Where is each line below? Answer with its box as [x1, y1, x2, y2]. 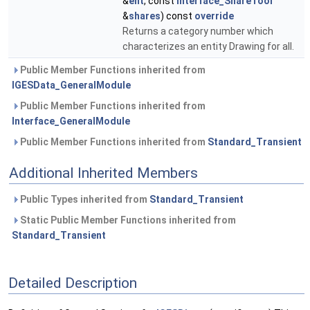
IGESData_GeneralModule [12, 80, 131, 91]
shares [129, 10, 161, 21]
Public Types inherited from [18, 194, 149, 205]
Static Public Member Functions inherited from [18, 215, 236, 226]
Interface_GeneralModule [12, 116, 130, 127]
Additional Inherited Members [9, 165, 198, 181]
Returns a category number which [122, 26, 273, 37]
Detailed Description [8, 274, 137, 291]
